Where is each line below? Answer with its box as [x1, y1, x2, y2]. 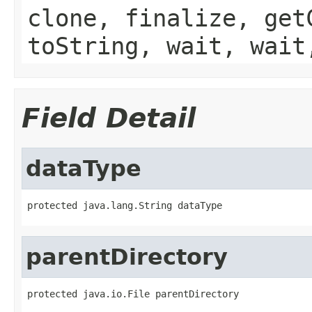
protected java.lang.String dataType [27, 199, 222, 211]
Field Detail [22, 102, 196, 134]
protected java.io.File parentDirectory [27, 288, 239, 299]
